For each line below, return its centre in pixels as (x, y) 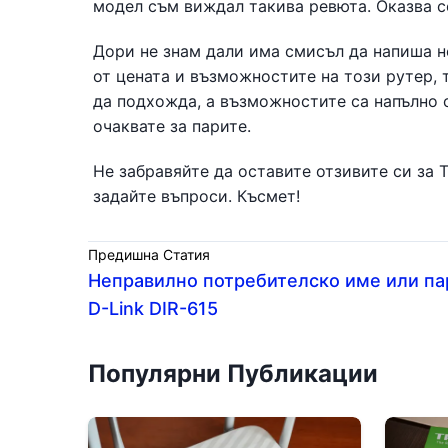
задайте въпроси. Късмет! (196, 196)
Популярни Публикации (233, 373)
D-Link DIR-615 (153, 308)
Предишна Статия (149, 254)
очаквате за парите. (172, 126)
